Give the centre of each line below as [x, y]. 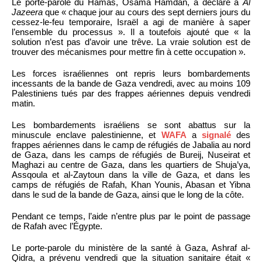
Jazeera [27, 12]
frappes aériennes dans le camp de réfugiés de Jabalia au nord [131, 144]
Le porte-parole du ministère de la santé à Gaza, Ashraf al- [131, 247]
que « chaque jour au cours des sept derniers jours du [146, 12]
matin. [23, 103]
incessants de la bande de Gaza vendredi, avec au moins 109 [131, 83]
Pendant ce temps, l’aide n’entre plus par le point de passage [131, 216]
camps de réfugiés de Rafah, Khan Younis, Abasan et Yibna [131, 184]
